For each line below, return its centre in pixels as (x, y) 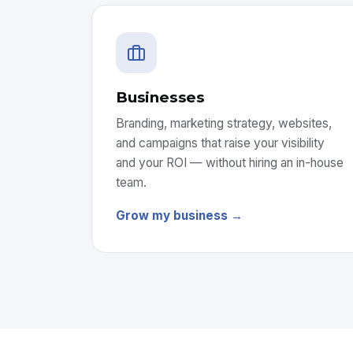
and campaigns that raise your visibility (220, 143)
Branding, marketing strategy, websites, (224, 123)
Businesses (161, 97)
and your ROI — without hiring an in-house (230, 163)
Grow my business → (179, 216)
